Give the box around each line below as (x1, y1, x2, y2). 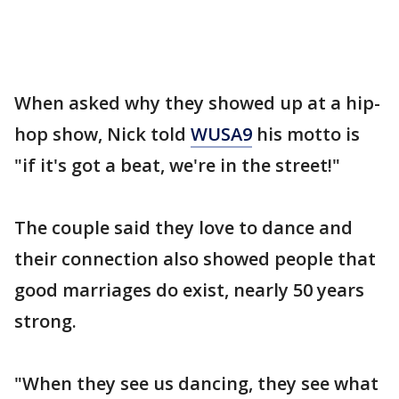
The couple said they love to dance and (14, 216, 353, 240)
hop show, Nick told (14, 122, 191, 146)
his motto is (252, 122, 360, 146)
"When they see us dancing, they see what (14, 371, 379, 395)
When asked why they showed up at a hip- (14, 91, 380, 115)
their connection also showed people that (14, 247, 376, 271)
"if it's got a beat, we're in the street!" (14, 153, 340, 177)
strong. (14, 309, 77, 333)
